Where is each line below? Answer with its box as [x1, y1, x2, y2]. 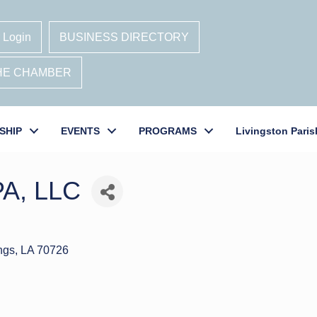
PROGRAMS [139, 125, 197, 137]
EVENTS [61, 125, 100, 137]
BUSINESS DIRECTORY [59, 31, 190, 43]
